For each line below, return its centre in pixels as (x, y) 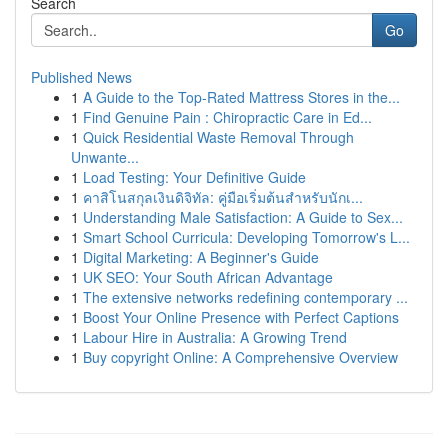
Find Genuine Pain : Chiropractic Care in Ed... (227, 117)
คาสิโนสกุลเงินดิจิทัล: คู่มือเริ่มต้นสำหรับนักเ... (223, 197)
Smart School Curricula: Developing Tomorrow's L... (246, 237)
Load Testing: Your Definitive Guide (194, 177)
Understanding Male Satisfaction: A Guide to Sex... (243, 217)
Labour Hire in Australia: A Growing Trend (215, 337)
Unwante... (105, 157)
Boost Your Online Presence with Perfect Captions (241, 317)
